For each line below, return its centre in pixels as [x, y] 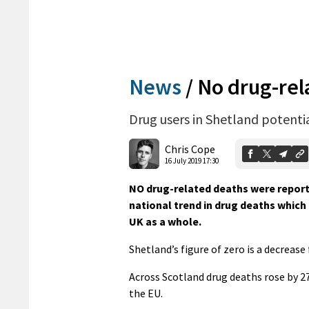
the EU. [146, 293]
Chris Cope [190, 149]
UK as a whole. [165, 222]
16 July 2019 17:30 [192, 160]
